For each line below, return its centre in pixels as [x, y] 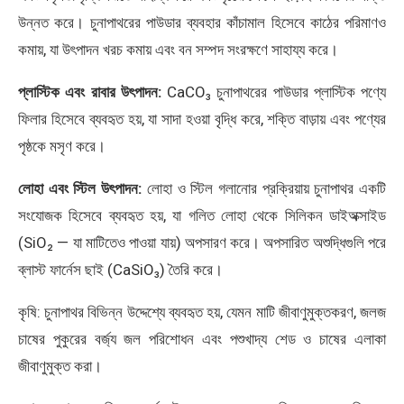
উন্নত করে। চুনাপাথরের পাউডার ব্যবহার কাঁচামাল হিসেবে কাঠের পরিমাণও [202, 23]
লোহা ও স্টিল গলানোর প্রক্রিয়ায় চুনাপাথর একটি [264, 189]
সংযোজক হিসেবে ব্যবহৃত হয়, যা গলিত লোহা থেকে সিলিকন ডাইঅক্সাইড [202, 216]
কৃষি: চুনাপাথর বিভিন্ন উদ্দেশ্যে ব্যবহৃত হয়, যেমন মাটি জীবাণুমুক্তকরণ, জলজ [202, 312]
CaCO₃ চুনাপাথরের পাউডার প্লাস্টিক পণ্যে [273, 92]
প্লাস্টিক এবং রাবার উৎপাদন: [90, 92]
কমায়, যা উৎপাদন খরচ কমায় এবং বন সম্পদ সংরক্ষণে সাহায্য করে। [178, 50]
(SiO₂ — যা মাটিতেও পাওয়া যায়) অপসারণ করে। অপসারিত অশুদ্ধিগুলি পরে [202, 243]
